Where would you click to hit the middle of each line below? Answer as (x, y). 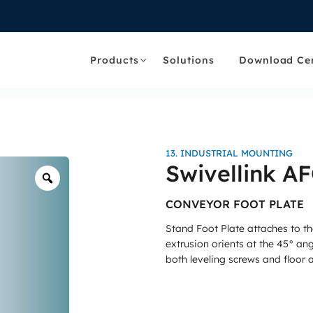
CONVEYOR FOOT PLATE (234, 204)
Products (115, 59)
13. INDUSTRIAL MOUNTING (229, 153)
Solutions (189, 59)
